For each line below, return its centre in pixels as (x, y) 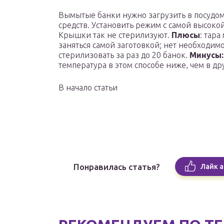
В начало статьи (88, 88)
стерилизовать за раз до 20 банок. (124, 55)
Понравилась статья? (117, 166)
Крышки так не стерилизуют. (115, 35)
